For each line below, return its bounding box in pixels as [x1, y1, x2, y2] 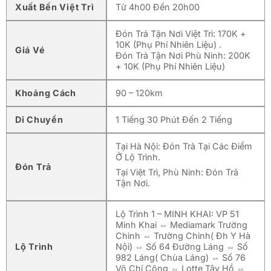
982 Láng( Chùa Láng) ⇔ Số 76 [116, 252, 246, 263]
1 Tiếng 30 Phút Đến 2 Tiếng [116, 114, 232, 125]
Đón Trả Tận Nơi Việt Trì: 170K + [116, 28, 246, 39]
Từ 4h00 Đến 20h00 [116, 1, 200, 12]
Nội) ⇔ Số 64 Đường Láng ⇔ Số [116, 241, 248, 252]
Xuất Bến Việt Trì [15, 1, 94, 12]
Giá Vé [15, 44, 45, 55]
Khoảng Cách [15, 87, 76, 98]
